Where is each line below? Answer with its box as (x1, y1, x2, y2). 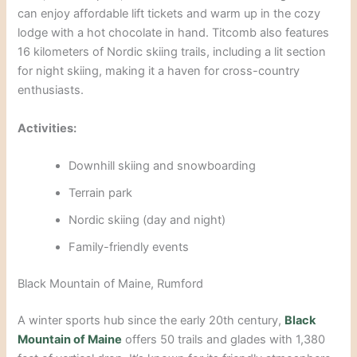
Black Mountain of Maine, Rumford (18, 276, 204, 291)
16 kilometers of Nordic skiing (18, 45, 182, 60)
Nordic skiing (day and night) (69, 212, 226, 227)
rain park (85, 185, 133, 200)
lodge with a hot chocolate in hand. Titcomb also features (18, 25, 330, 41)
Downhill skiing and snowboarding (69, 158, 257, 173)
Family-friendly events (69, 239, 190, 254)
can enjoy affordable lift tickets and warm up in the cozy (18, 6, 321, 22)
